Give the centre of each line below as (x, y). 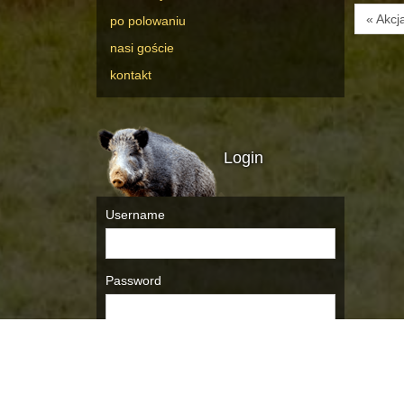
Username (135, 215)
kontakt (131, 75)
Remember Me (162, 349)
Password (133, 281)
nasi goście (142, 48)
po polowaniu (148, 21)
